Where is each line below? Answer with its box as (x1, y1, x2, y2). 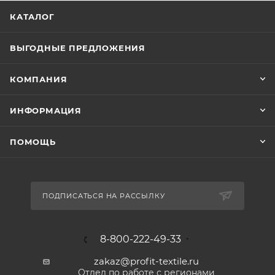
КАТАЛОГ (10, 12, 55, 22)
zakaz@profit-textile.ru (94, 255, 199, 268)
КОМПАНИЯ (10, 74, 68, 85)
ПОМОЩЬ (10, 137, 56, 147)
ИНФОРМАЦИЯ (10, 106, 82, 116)
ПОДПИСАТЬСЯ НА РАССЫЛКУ (42, 192, 165, 201)
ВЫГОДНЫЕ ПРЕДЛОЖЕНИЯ (10, 43, 145, 53)
